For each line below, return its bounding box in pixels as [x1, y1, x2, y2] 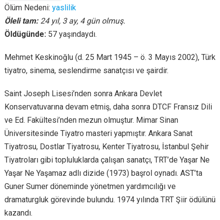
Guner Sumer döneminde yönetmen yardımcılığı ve [4, 182, 176, 191]
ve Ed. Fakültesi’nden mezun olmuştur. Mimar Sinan [4, 115, 178, 125]
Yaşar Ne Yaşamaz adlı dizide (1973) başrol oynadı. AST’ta [4, 168, 202, 178]
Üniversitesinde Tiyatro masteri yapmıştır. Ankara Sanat [4, 129, 192, 138]
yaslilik [52, 3, 76, 12]
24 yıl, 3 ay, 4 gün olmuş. [40, 16, 125, 26]
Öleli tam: [4, 16, 40, 26]
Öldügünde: [4, 29, 48, 39]
